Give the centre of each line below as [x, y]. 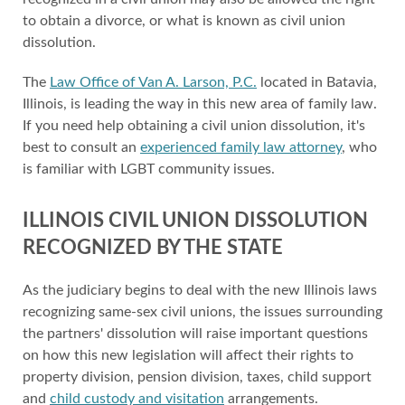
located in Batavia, [317, 82]
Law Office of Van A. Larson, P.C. [153, 82]
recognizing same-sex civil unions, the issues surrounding [202, 312]
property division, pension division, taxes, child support [197, 377]
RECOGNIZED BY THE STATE [153, 248]
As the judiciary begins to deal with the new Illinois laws [200, 290]
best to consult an [81, 147]
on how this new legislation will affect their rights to [188, 355]
